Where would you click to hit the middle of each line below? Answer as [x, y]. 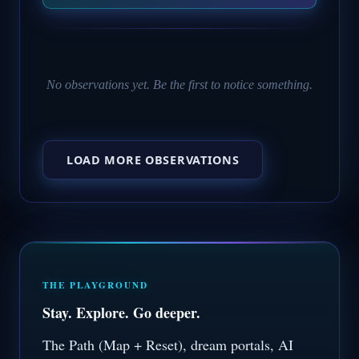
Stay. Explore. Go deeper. [121, 313]
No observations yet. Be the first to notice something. [179, 85]
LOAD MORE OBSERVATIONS [153, 159]
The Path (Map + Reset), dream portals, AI [168, 345]
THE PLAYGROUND [96, 284]
